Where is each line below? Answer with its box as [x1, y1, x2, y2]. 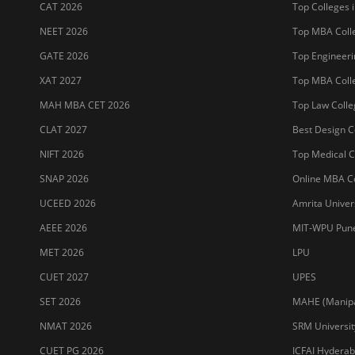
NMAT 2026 [40, 319, 92, 333]
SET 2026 [40, 294, 81, 308]
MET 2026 [40, 245, 84, 259]
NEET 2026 [40, 24, 88, 38]
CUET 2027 [40, 269, 89, 284]
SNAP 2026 [40, 171, 89, 185]
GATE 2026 [40, 48, 89, 63]
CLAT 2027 [40, 122, 87, 136]
